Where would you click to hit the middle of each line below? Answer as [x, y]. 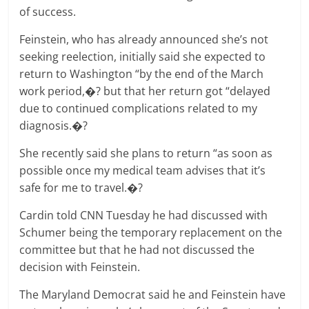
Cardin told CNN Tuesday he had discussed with [144, 216]
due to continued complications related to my [139, 109]
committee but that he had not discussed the [137, 250]
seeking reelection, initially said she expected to [143, 57]
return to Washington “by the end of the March [142, 74]
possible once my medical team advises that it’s [143, 171]
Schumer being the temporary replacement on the [151, 233]
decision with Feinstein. [80, 267]
